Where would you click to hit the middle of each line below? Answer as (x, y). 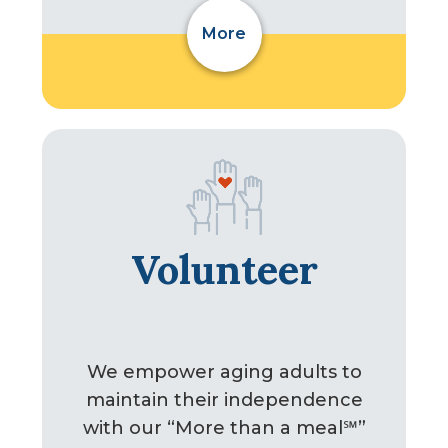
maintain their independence (224, 399)
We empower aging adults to (224, 371)
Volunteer (224, 270)
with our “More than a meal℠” (224, 427)
